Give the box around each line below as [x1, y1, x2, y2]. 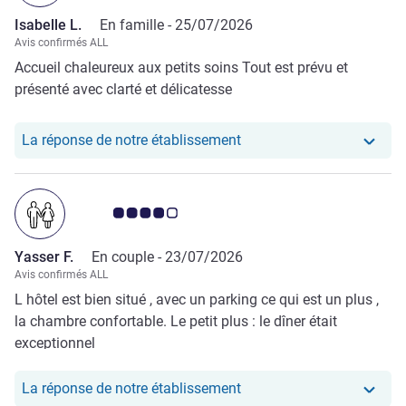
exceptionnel [14, 334, 95, 353]
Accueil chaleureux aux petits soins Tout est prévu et [14, 59, 348, 77]
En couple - [92, 248, 165, 266]
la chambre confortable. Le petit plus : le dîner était [14, 313, 337, 331]
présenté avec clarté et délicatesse [14, 81, 232, 99]
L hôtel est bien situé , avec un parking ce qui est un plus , [14, 291, 379, 309]
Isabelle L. [14, 16, 82, 34]
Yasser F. [14, 248, 73, 266]
